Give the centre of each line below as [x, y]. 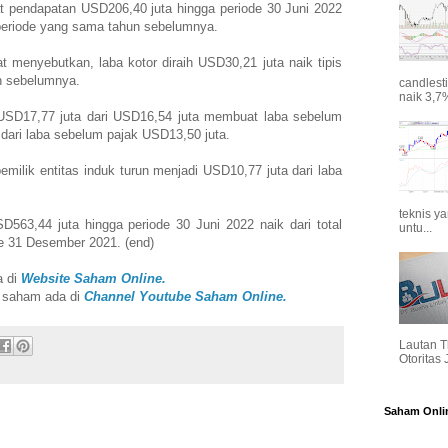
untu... [415, 227]
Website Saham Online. [95, 278]
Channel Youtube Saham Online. [187, 296]
